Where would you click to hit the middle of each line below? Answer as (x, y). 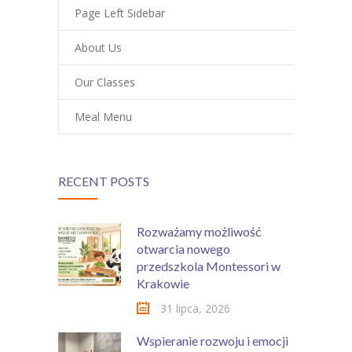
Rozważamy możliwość (199, 232)
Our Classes (105, 82)
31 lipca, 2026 (195, 309)
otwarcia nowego (183, 249)
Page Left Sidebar (120, 13)
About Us (98, 48)
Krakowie (163, 284)
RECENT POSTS (104, 181)
